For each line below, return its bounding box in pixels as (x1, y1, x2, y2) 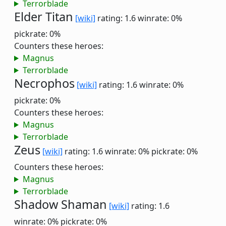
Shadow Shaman (14, 196, 107, 212)
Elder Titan (14, 9, 73, 25)
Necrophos (14, 75, 75, 91)
